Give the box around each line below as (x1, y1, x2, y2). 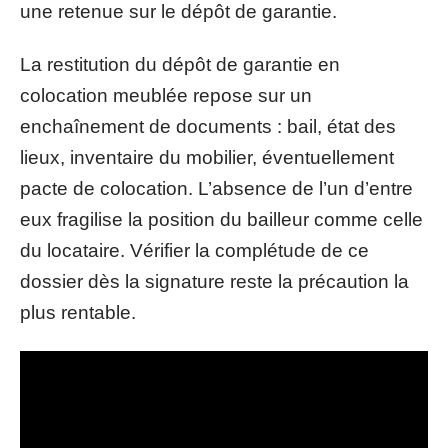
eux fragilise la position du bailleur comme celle (20, 209, 423, 230)
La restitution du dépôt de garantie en (20, 54, 340, 75)
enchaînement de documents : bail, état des (20, 116, 396, 137)
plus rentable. (20, 302, 136, 323)
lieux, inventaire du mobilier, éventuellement (20, 147, 394, 168)
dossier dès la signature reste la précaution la (20, 271, 409, 292)
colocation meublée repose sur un (20, 85, 312, 106)
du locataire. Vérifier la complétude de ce (20, 240, 369, 261)
